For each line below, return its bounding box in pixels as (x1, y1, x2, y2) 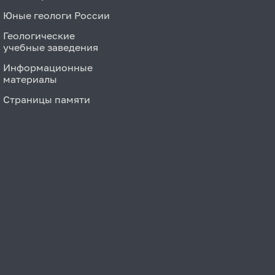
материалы (3, 72, 57, 85)
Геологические (3, 29, 75, 42)
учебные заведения (3, 41, 98, 53)
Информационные (3, 61, 93, 74)
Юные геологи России (3, 9, 110, 21)
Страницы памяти (3, 93, 90, 106)
